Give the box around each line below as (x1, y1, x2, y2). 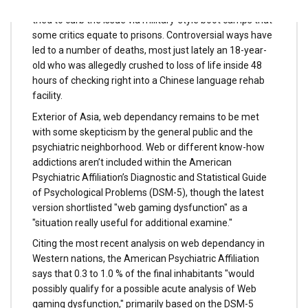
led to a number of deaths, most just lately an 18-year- (32, 44, 267, 56)
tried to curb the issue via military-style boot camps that (32, 14, 272, 25)
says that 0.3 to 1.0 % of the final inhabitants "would (32, 268, 254, 280)
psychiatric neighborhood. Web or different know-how (32, 141, 265, 153)
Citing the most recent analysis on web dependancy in (32, 238, 265, 250)
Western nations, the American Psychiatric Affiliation (32, 253, 259, 265)
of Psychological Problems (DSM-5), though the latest (32, 186, 264, 198)
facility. (32, 89, 63, 101)
